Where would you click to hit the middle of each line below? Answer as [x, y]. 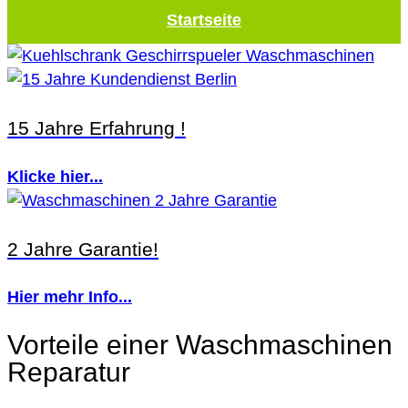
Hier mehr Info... [70, 297]
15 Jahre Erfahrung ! [97, 127]
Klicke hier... [55, 176]
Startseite [204, 20]
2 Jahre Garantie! [83, 249]
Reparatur [69, 372]
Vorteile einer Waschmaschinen [200, 345]
